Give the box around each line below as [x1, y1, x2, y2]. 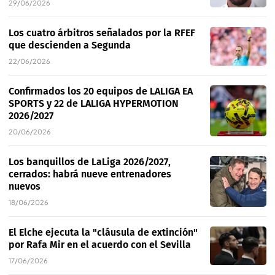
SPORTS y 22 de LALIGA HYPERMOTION [9, 98, 179, 110]
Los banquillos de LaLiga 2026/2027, [9, 156, 171, 168]
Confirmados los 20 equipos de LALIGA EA [9, 85, 193, 98]
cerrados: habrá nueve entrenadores [9, 168, 171, 180]
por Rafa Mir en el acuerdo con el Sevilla [9, 239, 191, 251]
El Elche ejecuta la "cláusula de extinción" [9, 227, 198, 239]
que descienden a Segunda [9, 39, 131, 52]
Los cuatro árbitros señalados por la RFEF [9, 27, 195, 39]
